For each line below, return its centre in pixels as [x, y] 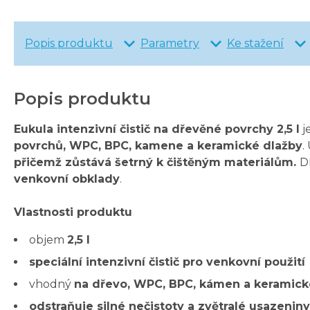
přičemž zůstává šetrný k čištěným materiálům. [157, 163]
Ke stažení [255, 44]
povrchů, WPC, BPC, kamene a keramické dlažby [158, 146]
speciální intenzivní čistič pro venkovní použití [167, 262]
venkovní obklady [67, 179]
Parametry [170, 44]
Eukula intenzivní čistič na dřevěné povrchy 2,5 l [157, 129]
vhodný [52, 284]
